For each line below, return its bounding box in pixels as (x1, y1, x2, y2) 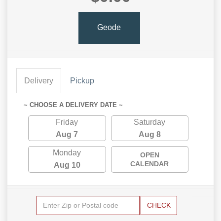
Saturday (134, 117, 166, 126)
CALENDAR (130, 159, 169, 168)
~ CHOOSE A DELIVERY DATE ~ (24, 101, 123, 109)
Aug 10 (53, 160, 80, 169)
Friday (56, 117, 78, 126)
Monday (53, 148, 81, 157)
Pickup (70, 76, 94, 85)
